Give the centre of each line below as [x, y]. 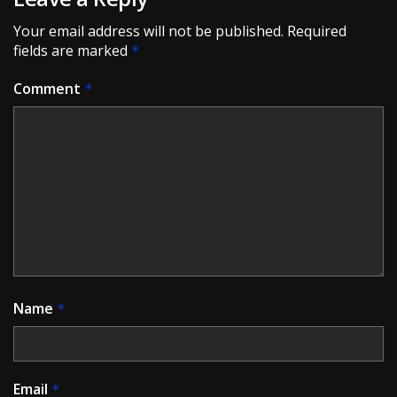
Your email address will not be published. [148, 31]
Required [317, 31]
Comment [49, 89]
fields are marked [72, 51]
